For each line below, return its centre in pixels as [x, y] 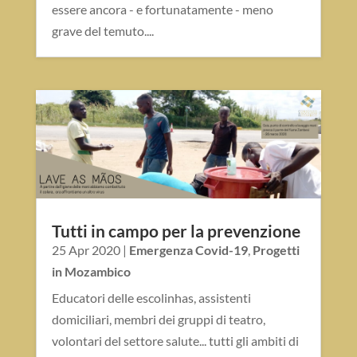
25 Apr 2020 [86, 250]
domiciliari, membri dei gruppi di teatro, [158, 320]
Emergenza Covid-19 [188, 250]
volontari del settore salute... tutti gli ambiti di [175, 341]
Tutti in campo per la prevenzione [176, 231]
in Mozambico [91, 272]
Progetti [276, 250]
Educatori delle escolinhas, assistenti [151, 298]
